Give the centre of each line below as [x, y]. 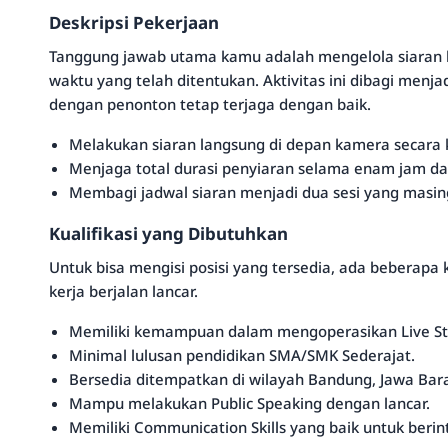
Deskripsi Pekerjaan [134, 22]
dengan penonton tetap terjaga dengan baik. [210, 104]
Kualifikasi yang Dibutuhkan [168, 233]
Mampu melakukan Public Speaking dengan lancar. [249, 403]
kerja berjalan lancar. [123, 291]
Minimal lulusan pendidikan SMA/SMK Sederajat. [242, 355]
